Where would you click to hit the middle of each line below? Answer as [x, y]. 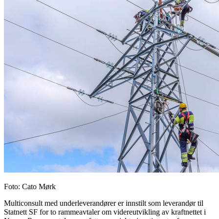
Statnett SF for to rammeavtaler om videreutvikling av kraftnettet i [105, 212]
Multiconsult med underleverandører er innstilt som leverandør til [104, 203]
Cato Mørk [39, 186]
